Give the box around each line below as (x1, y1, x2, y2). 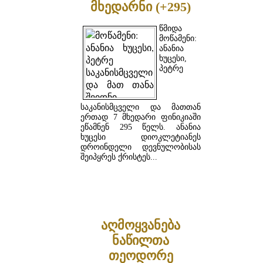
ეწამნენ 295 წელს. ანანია (80, 122, 201, 131)
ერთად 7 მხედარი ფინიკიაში (80, 112, 201, 122)
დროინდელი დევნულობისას (80, 142, 201, 151)
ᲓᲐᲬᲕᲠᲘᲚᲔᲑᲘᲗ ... (112, 181, 169, 190)
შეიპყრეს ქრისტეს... (80, 152, 157, 161)
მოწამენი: (159, 33, 197, 43)
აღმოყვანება (101, 217, 180, 232)
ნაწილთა (112, 232, 169, 248)
